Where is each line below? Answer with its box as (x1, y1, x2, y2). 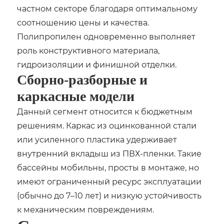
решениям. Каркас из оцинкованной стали (17, 119, 197, 130)
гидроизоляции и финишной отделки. (17, 58, 177, 69)
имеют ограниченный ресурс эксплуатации (17, 175, 202, 186)
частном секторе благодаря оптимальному (17, 2, 198, 13)
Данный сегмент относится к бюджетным (17, 105, 193, 116)
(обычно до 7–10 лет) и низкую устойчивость (17, 189, 202, 200)
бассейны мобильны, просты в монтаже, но (17, 161, 199, 172)
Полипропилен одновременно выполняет (17, 30, 196, 41)
